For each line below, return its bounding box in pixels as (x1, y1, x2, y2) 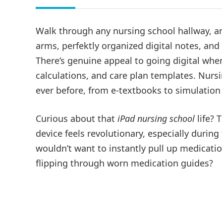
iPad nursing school (117, 112, 195, 125)
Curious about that (36, 112, 117, 125)
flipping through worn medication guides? (36, 157, 213, 169)
